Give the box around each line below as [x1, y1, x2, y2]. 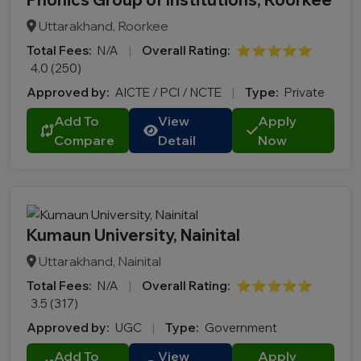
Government [205, 319, 277, 335]
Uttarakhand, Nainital [36, 252, 161, 269]
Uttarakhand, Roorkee [36, 17, 168, 34]
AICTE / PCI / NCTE [115, 84, 224, 100]
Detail [158, 131, 197, 148]
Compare [54, 131, 114, 148]
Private [284, 84, 325, 100]
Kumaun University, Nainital [27, 224, 240, 245]
